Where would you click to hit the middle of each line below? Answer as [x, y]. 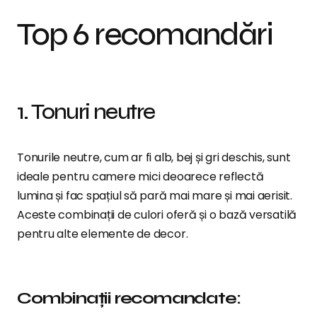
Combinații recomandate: [129, 298]
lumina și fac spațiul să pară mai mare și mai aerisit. [155, 196]
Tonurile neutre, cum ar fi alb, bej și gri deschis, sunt [154, 157]
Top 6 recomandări [145, 34]
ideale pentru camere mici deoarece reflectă [140, 177]
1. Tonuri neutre [86, 111]
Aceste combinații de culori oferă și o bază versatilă [157, 215]
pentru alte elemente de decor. [103, 234]
